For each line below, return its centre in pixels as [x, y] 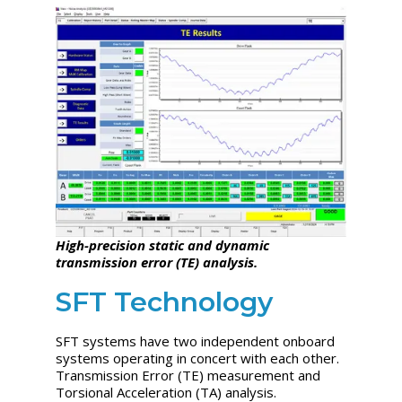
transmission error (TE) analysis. [157, 262]
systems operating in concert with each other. [198, 358]
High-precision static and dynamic [163, 245]
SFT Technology [165, 302]
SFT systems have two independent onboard [196, 341]
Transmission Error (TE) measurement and [188, 376]
